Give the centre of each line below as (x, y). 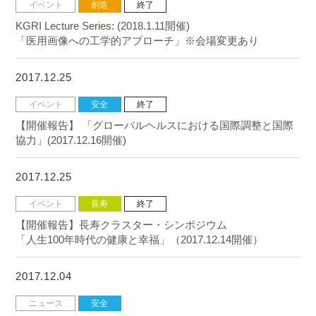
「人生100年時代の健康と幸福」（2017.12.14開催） (140, 239)
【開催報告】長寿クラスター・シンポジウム (122, 224)
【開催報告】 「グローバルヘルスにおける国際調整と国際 (155, 125)
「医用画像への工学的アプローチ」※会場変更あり (138, 40)
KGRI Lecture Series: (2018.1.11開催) (103, 25)
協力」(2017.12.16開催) (71, 140)
